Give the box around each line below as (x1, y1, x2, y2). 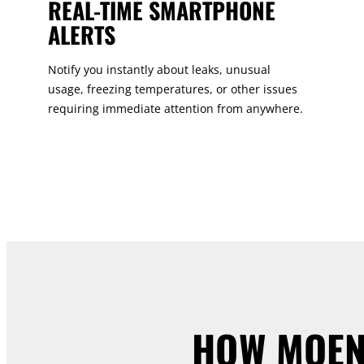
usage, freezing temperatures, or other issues (47, 81, 297, 97)
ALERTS (47, 18, 115, 52)
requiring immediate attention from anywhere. (47, 101, 303, 117)
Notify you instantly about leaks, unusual (47, 62, 271, 78)
